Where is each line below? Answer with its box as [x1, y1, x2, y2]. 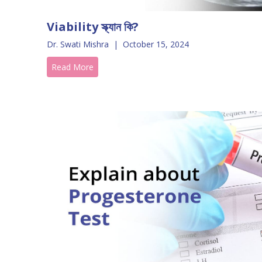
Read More [51, 61, 94, 73]
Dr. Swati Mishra [47, 39, 109, 50]
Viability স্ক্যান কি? [47, 19, 139, 35]
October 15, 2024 [123, 39, 189, 50]
